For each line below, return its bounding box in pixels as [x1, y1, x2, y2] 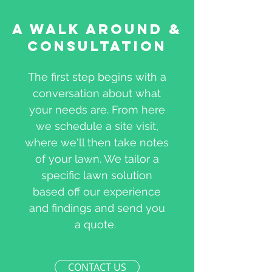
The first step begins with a [27, 70, 166, 83]
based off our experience [33, 185, 161, 198]
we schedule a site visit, [35, 120, 158, 132]
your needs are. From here [29, 103, 165, 116]
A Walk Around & [12, 21, 182, 38]
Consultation [27, 38, 167, 55]
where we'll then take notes [25, 136, 169, 149]
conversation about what [33, 87, 161, 100]
